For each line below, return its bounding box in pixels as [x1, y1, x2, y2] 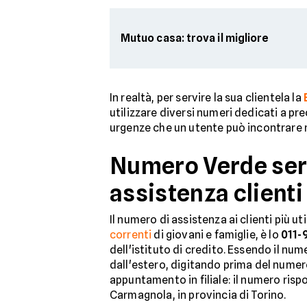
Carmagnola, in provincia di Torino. [110, 288, 286, 302]
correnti [110, 228, 152, 241]
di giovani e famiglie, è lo [151, 228, 281, 241]
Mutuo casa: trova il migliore [121, 32, 269, 45]
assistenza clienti [110, 179, 304, 207]
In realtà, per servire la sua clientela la [110, 91, 304, 104]
